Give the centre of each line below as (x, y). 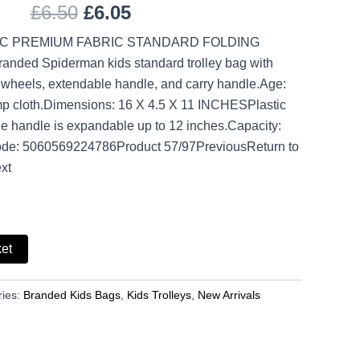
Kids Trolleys (159, 295)
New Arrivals (229, 295)
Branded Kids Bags (72, 295)
